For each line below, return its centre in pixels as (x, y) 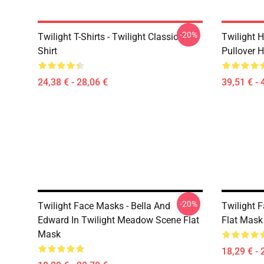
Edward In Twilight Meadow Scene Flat (118, 220)
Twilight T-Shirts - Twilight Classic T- (113, 37)
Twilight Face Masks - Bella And (104, 206)
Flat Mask (242, 220)
